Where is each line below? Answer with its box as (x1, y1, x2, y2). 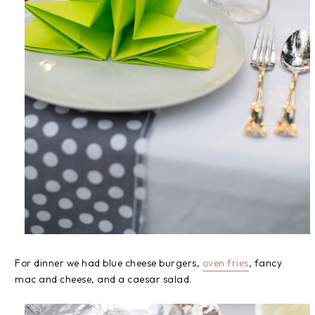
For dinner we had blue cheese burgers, (15, 257, 202, 270)
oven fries (202, 257, 249, 270)
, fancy (248, 257, 282, 270)
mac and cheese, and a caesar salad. (15, 273, 192, 286)
